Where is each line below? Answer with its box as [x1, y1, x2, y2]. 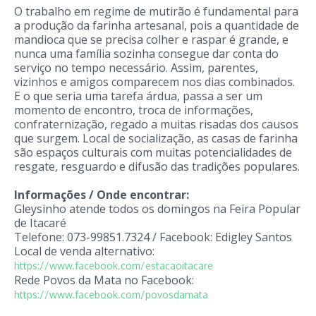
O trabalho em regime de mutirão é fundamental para [14, 3, 298, 19]
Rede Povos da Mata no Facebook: [14, 272, 194, 288]
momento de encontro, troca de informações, [14, 102, 253, 118]
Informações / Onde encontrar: [14, 186, 189, 202]
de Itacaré [14, 214, 66, 231]
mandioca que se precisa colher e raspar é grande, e [14, 31, 288, 47]
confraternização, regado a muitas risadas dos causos [14, 116, 298, 132]
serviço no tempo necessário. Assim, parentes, [14, 59, 258, 75]
